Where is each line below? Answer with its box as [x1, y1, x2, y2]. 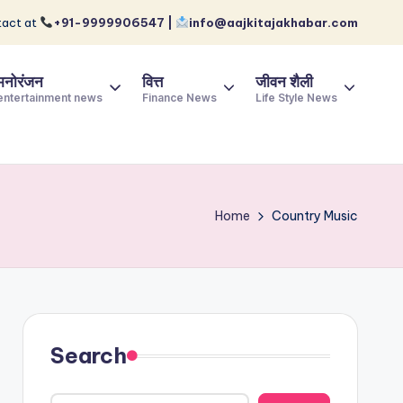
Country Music [272, 208, 358, 224]
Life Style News [255, 91, 337, 104]
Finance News [141, 91, 217, 104]
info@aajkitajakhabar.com [189, 15, 358, 30]
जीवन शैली [255, 73, 313, 91]
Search [49, 342, 127, 369]
